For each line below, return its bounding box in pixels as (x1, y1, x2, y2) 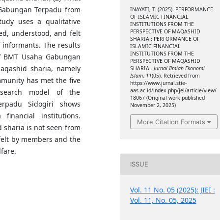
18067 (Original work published (130, 94, 205, 102)
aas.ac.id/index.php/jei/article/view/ (130, 87, 217, 94)
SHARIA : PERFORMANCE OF (130, 35, 199, 43)
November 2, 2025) (130, 102, 176, 109)
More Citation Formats (137, 117, 205, 126)
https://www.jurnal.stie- (130, 80, 187, 87)
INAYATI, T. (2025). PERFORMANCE (130, 6, 213, 13)
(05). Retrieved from (151, 72, 200, 80)
